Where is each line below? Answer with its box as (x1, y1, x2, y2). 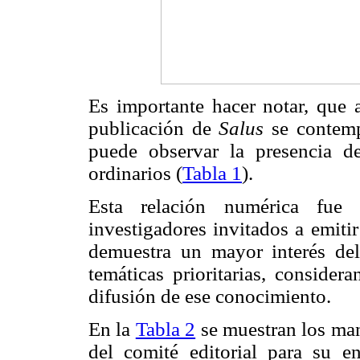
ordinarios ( (88, 162, 182, 185)
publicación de (88, 117, 219, 140)
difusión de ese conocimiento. (88, 285, 331, 308)
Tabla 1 (182, 162, 242, 185)
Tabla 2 (135, 318, 196, 341)
